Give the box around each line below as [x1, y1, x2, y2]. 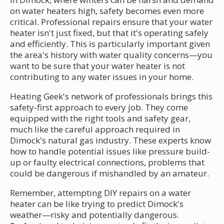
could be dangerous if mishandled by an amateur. [10, 167, 209, 179]
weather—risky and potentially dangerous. [10, 208, 179, 220]
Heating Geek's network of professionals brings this [10, 90, 212, 102]
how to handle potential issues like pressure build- [10, 145, 210, 157]
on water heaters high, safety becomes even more [10, 4, 204, 16]
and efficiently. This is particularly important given [10, 37, 210, 49]
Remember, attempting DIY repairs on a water [10, 186, 191, 198]
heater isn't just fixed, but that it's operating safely [10, 26, 208, 38]
